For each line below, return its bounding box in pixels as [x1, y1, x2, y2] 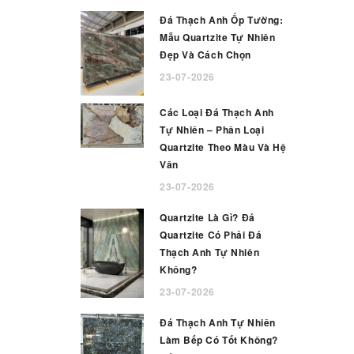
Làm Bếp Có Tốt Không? [160, 332, 278, 347]
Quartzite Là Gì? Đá [160, 209, 255, 224]
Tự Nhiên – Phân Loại [160, 122, 265, 137]
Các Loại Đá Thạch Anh [160, 104, 274, 119]
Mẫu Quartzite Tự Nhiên [160, 30, 276, 44]
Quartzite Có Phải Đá [160, 227, 262, 242]
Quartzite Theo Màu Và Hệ [160, 139, 287, 154]
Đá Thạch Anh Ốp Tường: [160, 13, 284, 27]
